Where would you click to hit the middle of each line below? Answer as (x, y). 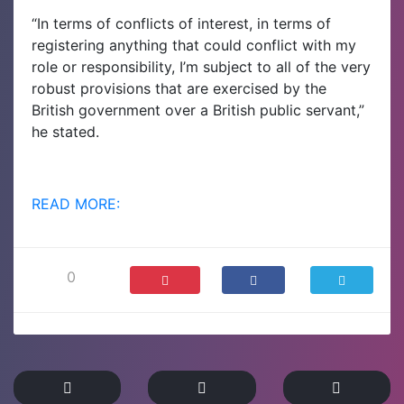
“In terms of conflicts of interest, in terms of (181, 23)
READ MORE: (76, 203)
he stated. (65, 131)
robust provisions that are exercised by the (179, 88)
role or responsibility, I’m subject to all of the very (201, 66)
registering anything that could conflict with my (194, 45)
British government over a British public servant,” (198, 110)
